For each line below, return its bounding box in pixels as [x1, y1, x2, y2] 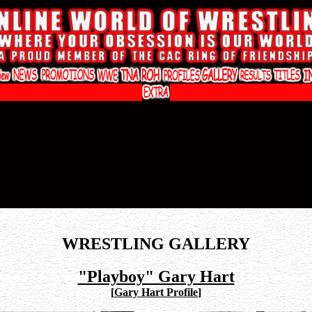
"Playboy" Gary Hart [77, 267, 235, 286]
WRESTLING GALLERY [62, 234, 250, 253]
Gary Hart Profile [114, 286, 198, 298]
